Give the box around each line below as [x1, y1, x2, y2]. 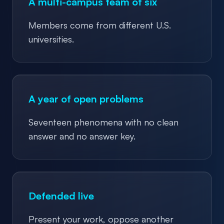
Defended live [28, 189, 94, 202]
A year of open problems [28, 92, 143, 105]
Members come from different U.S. [28, 19, 171, 30]
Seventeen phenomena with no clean [28, 116, 178, 127]
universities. [28, 33, 74, 44]
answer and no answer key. [28, 130, 135, 141]
